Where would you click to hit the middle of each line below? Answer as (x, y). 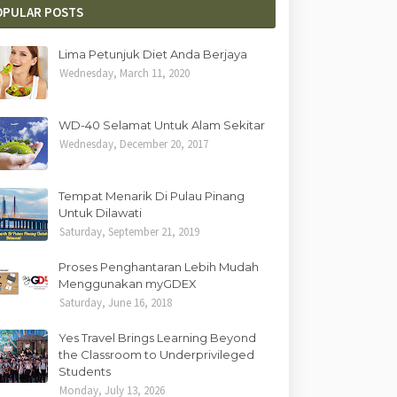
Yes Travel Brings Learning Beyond (158, 337)
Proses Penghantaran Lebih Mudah (159, 266)
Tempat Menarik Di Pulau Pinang (152, 195)
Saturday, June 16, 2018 (116, 302)
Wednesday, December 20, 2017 (134, 144)
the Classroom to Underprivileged (157, 354)
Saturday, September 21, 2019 (130, 231)
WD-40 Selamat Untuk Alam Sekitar (162, 125)
